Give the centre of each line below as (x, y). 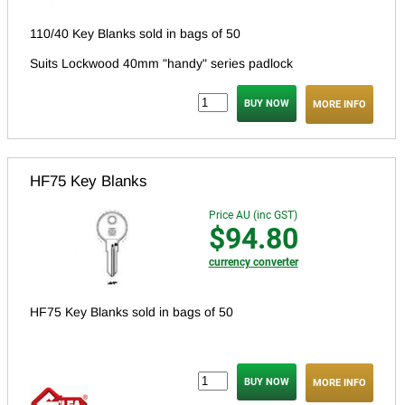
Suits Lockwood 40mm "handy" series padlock (161, 64)
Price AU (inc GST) (253, 216)
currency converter (253, 263)
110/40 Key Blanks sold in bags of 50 (135, 34)
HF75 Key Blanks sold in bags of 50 (132, 312)
